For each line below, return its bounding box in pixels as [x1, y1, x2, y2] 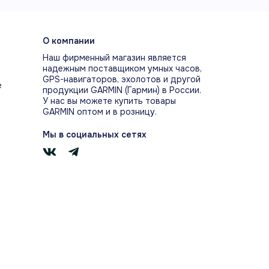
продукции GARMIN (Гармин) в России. [43, 85, 201, 96]
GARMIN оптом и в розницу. [43, 106, 157, 118]
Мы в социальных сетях [43, 129, 147, 141]
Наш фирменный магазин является [43, 52, 186, 64]
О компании [43, 35, 95, 47]
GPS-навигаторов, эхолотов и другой [43, 74, 201, 85]
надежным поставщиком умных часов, [43, 63, 202, 74]
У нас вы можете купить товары [43, 95, 176, 107]
